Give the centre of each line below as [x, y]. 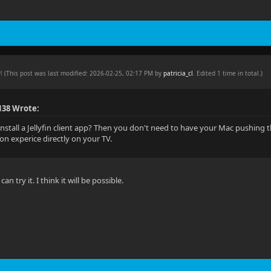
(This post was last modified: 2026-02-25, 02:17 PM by [84, 73]
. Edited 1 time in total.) [228, 73]
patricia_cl [178, 73]
